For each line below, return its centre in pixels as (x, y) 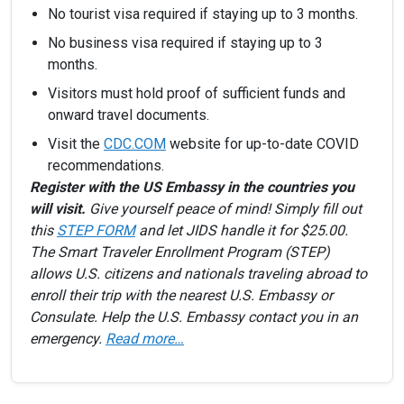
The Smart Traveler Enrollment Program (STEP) (180, 252)
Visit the (76, 144)
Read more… (145, 339)
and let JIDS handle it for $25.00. (242, 230)
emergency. (68, 339)
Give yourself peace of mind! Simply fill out (225, 209)
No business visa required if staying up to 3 (185, 43)
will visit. (58, 209)
